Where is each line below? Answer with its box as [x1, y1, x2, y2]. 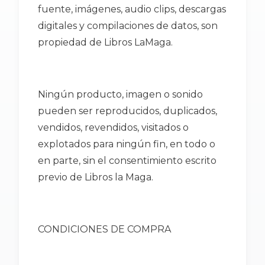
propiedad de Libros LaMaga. [38, 36, 173, 48]
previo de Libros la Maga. [38, 171, 153, 183]
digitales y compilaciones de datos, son [38, 20, 218, 31]
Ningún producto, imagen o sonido [38, 88, 203, 100]
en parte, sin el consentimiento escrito [38, 154, 216, 166]
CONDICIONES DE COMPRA [38, 223, 171, 235]
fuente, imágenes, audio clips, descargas [38, 3, 226, 15]
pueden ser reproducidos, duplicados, [38, 105, 217, 117]
